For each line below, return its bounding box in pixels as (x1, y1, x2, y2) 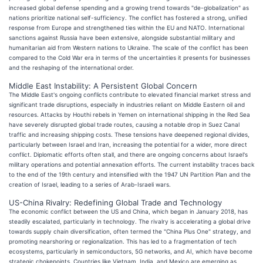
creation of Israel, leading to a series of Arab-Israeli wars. (9, 180, 171, 188)
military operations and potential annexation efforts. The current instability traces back (9, 160, 254, 168)
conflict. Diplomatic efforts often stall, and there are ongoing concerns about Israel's (9, 150, 248, 158)
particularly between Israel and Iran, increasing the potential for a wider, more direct (9, 140, 247, 148)
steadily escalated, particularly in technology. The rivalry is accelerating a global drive (9, 217, 251, 225)
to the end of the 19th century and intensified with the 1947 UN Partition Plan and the (9, 170, 251, 178)
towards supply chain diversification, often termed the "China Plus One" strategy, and (9, 227, 251, 235)
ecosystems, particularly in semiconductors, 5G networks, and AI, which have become (9, 247, 252, 255)
